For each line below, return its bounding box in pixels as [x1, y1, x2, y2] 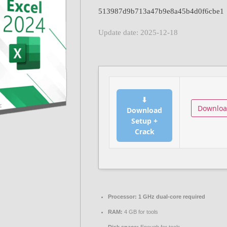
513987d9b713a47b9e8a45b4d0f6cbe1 [98, 7, 224, 16]
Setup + [131, 116, 158, 126]
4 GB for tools [123, 209, 158, 215]
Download [127, 105, 162, 116]
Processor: [108, 194, 137, 200]
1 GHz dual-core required [137, 194, 205, 200]
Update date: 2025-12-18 [98, 28, 178, 37]
